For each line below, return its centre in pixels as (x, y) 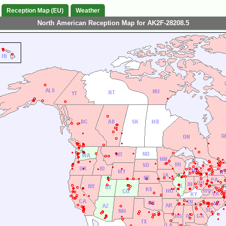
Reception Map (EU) (35, 11)
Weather (88, 11)
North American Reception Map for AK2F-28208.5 (113, 23)
